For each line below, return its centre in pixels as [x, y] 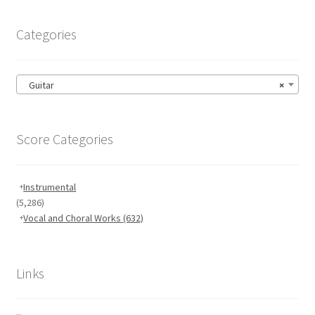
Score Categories [64, 139]
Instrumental [50, 187]
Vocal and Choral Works [73, 218]
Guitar [38, 85]
